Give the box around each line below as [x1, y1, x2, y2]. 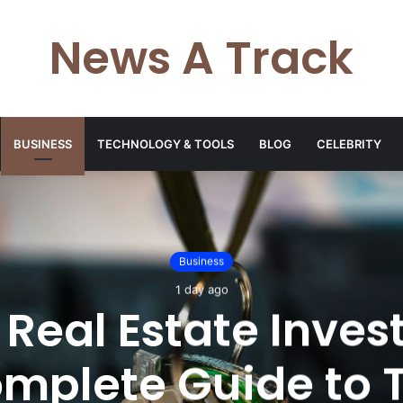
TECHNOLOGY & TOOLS [97, 137, 234, 151]
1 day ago [175, 282, 228, 297]
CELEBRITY [317, 137, 381, 151]
